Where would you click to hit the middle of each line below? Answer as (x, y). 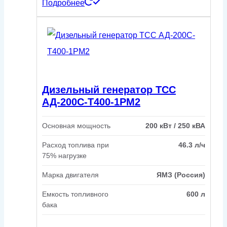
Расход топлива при (75, 145)
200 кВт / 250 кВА (175, 126)
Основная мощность (76, 126)
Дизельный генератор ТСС (109, 89)
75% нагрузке (64, 156)
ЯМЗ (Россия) (181, 175)
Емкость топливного (75, 194)
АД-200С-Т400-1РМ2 (91, 102)
